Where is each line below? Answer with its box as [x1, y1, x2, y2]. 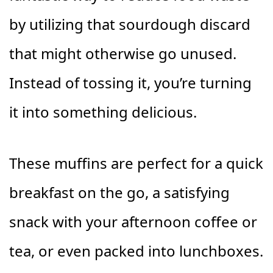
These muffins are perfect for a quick [9, 152, 263, 173]
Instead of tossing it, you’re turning [9, 72, 252, 93]
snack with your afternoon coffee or [9, 211, 257, 232]
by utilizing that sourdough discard [9, 13, 250, 34]
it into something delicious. [9, 101, 197, 122]
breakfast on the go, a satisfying [9, 182, 230, 202]
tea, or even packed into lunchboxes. [9, 240, 263, 261]
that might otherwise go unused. [9, 43, 236, 63]
